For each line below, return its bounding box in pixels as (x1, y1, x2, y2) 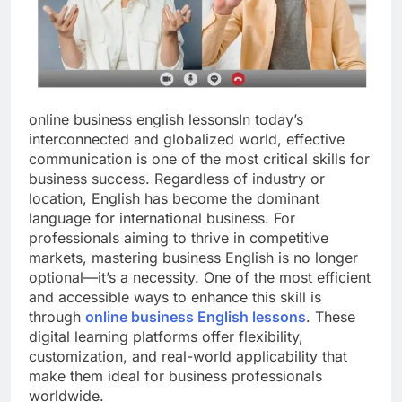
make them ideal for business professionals (29, 366, 322, 385)
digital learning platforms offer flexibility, (29, 327, 303, 345)
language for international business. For (29, 208, 295, 227)
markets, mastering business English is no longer (29, 248, 358, 267)
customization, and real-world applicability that (29, 346, 347, 365)
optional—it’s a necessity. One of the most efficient (29, 267, 371, 286)
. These (306, 307, 355, 326)
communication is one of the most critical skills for (29, 149, 370, 168)
